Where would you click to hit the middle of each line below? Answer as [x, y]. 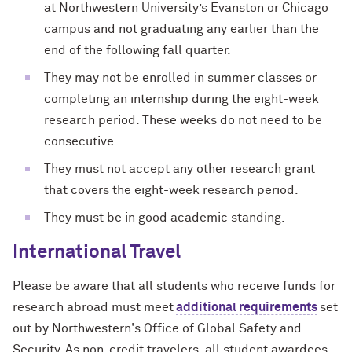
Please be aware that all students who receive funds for [174, 286]
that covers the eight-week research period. [171, 190]
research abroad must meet [94, 307]
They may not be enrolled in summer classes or [180, 77]
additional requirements [247, 307]
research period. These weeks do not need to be [183, 120]
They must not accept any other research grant [180, 169]
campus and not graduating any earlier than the [181, 29]
